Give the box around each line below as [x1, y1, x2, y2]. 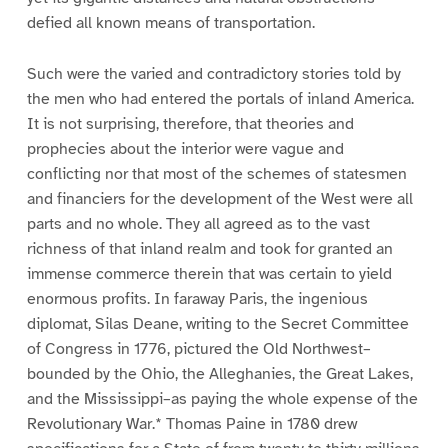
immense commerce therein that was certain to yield [26, 263, 392, 284]
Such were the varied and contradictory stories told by [26, 63, 401, 84]
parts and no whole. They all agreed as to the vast [26, 213, 370, 234]
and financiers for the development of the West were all [26, 188, 413, 209]
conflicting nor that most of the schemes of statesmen [26, 163, 407, 184]
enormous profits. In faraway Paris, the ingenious [26, 288, 368, 309]
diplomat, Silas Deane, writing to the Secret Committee [26, 313, 409, 334]
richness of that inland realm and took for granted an [26, 238, 393, 259]
